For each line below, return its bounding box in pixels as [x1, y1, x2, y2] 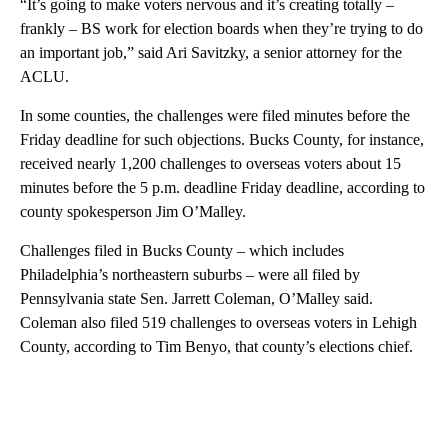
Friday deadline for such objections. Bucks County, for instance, [20, 131, 424, 149]
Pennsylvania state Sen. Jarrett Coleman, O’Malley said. [20, 290, 373, 308]
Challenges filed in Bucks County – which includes [20, 242, 344, 260]
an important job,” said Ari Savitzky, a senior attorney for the [20, 44, 402, 62]
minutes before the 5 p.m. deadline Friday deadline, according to [20, 179, 425, 197]
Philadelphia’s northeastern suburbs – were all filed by [20, 266, 360, 284]
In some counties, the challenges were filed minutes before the [20, 107, 410, 125]
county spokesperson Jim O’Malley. [20, 203, 246, 221]
